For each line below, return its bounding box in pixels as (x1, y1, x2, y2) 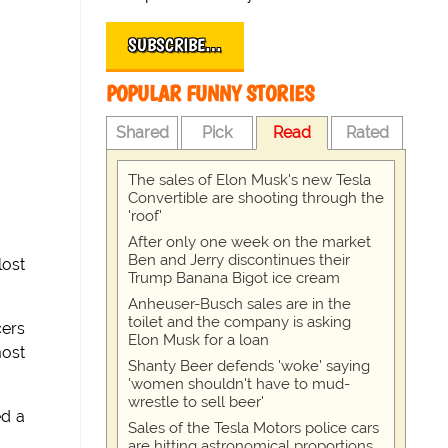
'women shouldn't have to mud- (128, 375, 351, 393)
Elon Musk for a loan (128, 331, 270, 349)
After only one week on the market (128, 233, 372, 251)
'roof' (128, 207, 163, 225)
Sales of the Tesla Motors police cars (128, 419, 380, 437)
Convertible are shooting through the (128, 189, 385, 207)
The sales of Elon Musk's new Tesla (128, 171, 372, 189)
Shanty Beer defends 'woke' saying (128, 357, 371, 375)
